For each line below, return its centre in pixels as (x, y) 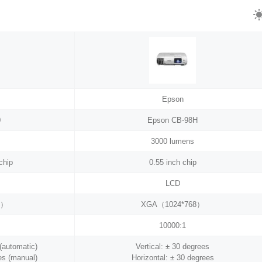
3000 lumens (173, 142)
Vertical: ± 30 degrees (173, 247)
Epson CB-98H (173, 120)
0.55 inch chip (173, 163)
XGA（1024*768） (173, 205)
